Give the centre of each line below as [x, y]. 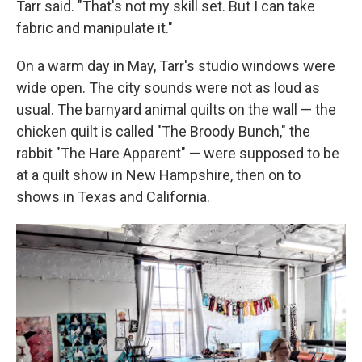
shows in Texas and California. [115, 197]
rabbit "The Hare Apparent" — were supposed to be [178, 154]
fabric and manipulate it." [95, 28]
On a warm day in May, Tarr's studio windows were [176, 66]
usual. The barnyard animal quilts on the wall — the [176, 110]
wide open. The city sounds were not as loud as [168, 88]
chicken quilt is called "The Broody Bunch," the [163, 132]
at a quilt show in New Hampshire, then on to [158, 175]
